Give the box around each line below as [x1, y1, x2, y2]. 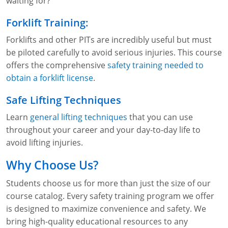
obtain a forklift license [6, 72, 93, 84]
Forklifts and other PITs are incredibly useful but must [6, 34, 212, 46]
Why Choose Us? [6, 157, 98, 174]
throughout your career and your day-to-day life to [6, 124, 201, 136]
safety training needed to [107, 60, 204, 71]
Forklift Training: [6, 15, 89, 30]
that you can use [127, 111, 193, 123]
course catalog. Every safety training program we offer [6, 190, 214, 202]
